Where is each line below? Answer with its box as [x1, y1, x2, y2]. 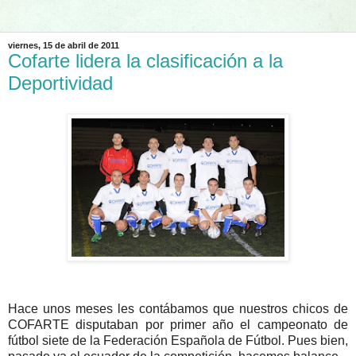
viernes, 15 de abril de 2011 [8, 41, 119, 50]
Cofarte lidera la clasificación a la [8, 50, 283, 72]
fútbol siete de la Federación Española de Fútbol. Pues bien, [8, 333, 348, 347]
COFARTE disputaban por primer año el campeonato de [8, 317, 348, 331]
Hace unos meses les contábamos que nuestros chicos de [8, 301, 348, 315]
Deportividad [8, 72, 113, 94]
